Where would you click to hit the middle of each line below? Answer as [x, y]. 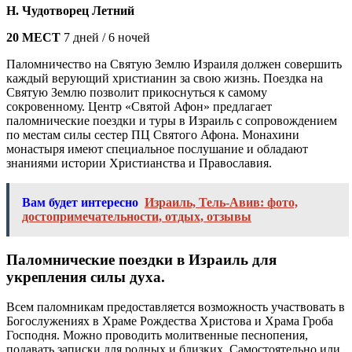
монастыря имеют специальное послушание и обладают [157, 148]
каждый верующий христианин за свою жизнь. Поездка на [165, 78]
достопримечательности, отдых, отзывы [137, 216]
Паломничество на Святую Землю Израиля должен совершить [174, 64]
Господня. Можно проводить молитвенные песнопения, [157, 335]
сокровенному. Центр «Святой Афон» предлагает [139, 106]
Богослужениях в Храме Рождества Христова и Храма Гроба [170, 321]
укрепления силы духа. [86, 277]
